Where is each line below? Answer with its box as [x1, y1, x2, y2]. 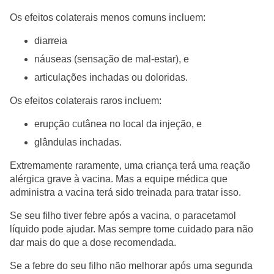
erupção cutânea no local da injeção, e [34, 119, 202, 129]
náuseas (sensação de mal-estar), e [34, 54, 189, 64]
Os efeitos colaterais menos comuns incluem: [10, 12, 206, 23]
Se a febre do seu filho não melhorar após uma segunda [10, 261, 253, 271]
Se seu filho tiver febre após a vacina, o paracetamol [10, 210, 236, 221]
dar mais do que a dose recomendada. [10, 237, 176, 248]
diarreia [34, 35, 67, 46]
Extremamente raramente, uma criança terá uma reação [10, 160, 250, 171]
